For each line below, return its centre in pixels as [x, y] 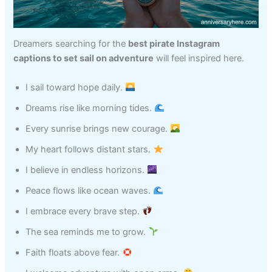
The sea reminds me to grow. [87, 232]
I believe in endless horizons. [87, 170]
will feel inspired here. [199, 59]
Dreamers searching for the [71, 44]
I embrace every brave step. [84, 211]
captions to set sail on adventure [84, 59]
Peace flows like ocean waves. [90, 190]
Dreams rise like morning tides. [90, 108]
